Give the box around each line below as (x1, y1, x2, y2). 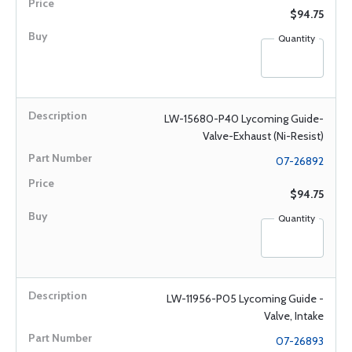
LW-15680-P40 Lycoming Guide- (164, 112, 324, 126)
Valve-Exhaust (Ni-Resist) (203, 129, 324, 143)
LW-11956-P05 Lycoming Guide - (167, 291, 324, 306)
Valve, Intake (264, 309, 324, 323)
